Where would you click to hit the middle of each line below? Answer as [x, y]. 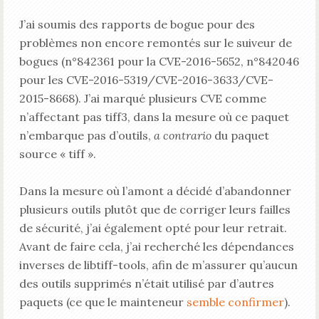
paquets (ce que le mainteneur [103, 302]
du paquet [240, 135]
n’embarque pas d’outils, [86, 135]
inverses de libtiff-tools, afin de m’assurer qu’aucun [158, 265]
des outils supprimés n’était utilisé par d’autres [146, 283]
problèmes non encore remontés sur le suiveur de [155, 43]
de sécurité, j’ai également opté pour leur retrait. [153, 228]
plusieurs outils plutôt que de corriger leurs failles [155, 209]
